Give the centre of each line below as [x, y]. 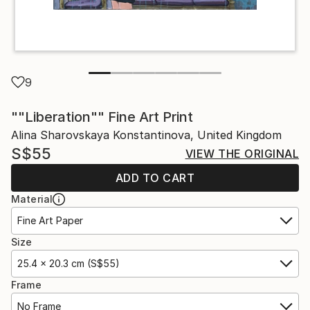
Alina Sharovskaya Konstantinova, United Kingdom [146, 135]
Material [32, 199]
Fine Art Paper [50, 220]
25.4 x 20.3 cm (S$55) [69, 263]
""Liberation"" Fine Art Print [102, 117]
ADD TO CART [155, 177]
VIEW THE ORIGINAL [242, 153]
